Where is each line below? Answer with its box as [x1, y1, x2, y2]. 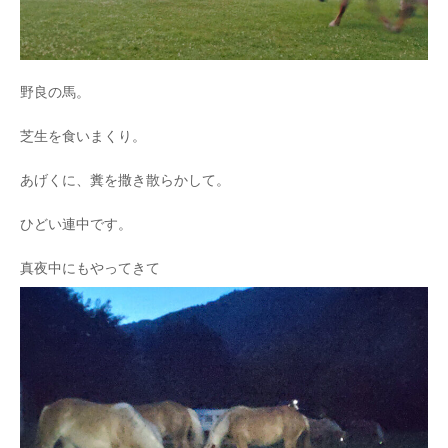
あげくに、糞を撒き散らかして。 [20, 173, 230, 189]
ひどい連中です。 [20, 217, 132, 233]
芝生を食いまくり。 [20, 129, 146, 145]
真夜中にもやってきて [20, 261, 160, 277]
